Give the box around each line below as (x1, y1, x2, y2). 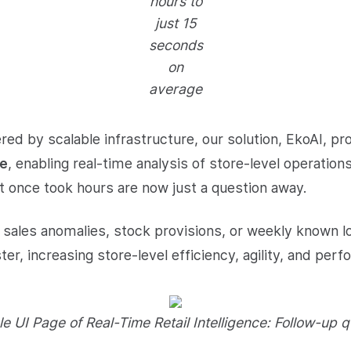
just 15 (154, 15, 197, 31)
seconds (148, 37, 203, 53)
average (149, 81, 202, 97)
